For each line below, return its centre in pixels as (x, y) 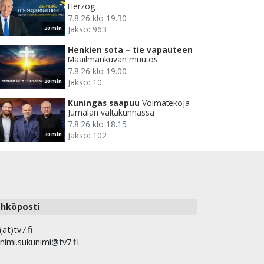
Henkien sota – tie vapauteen (130, 50)
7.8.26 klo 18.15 (97, 124)
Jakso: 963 (87, 29)
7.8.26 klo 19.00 (97, 71)
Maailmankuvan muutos (113, 60)
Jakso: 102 (87, 136)
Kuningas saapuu (104, 103)
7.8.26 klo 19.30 (97, 18)
